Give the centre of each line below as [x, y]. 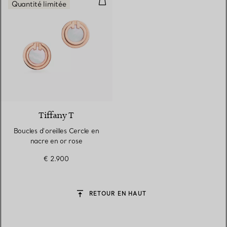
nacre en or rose [56, 141]
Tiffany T [56, 116]
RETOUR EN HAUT [118, 194]
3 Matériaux [169, 88]
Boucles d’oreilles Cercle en [56, 131]
